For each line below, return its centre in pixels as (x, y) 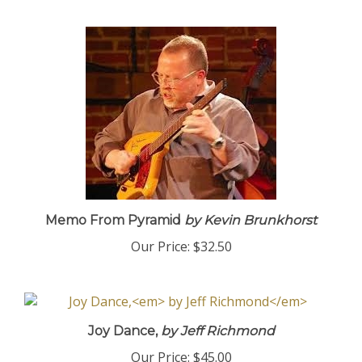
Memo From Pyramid (113, 227)
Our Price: (160, 254)
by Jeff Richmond (216, 338)
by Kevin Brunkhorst (249, 227)
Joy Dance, (122, 338)
